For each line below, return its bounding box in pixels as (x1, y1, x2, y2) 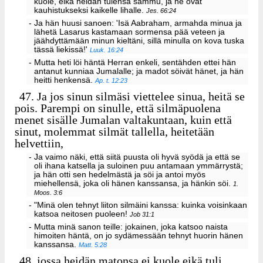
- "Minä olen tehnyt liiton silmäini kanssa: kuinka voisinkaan (28, 200, 247, 210)
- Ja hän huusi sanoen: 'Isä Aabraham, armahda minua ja (28, 19, 242, 28)
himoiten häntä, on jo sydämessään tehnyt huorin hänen (34, 231, 244, 240)
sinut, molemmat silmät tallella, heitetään (15, 124, 214, 138)
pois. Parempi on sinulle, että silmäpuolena (15, 101, 221, 114)
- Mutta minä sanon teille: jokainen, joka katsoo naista (28, 222, 228, 231)
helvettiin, (15, 136, 63, 150)
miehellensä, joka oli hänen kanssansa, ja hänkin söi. (34, 179, 234, 188)
